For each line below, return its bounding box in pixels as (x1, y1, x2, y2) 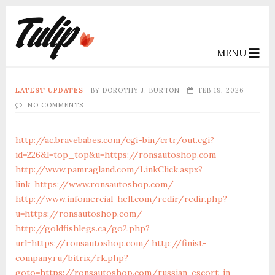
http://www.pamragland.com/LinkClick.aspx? (15, 163, 203, 175)
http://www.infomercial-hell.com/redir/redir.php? (15, 193, 227, 204)
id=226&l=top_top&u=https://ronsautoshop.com (15, 149, 216, 160)
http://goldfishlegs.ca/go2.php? (15, 222, 150, 234)
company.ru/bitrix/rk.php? (15, 252, 128, 263)
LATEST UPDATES (15, 85, 83, 95)
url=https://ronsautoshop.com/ (15, 237, 149, 249)
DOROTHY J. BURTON (102, 85, 180, 95)
